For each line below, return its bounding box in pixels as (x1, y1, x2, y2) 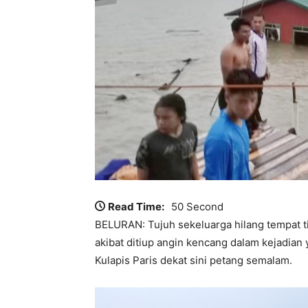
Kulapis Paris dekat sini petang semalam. (95, 253, 292, 267)
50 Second (171, 199, 223, 213)
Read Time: (108, 199, 164, 213)
